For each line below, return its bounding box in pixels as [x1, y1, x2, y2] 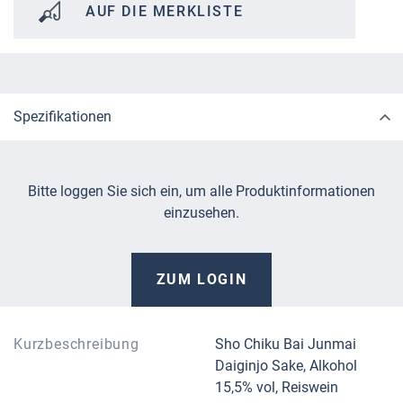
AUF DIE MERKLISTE [85, 3, 244, 21]
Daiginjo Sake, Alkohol [215, 357, 357, 375]
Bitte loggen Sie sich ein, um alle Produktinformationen [28, 183, 375, 201]
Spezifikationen [13, 108, 112, 126]
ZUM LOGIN [156, 271, 247, 289]
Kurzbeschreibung [13, 336, 139, 354]
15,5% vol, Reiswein [215, 379, 338, 397]
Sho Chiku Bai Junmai [215, 336, 356, 354]
